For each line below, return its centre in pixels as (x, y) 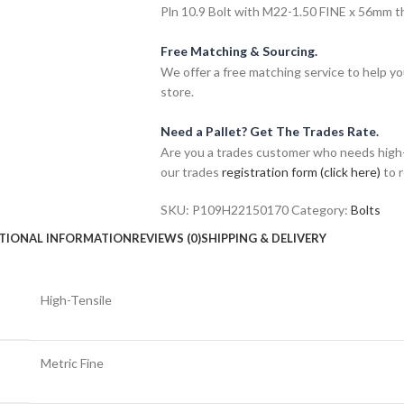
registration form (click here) (301, 171)
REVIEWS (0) (166, 239)
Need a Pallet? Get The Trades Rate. (269, 131)
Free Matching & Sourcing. (239, 50)
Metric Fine (72, 363)
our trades (191, 171)
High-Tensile (76, 299)
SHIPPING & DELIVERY (263, 239)
